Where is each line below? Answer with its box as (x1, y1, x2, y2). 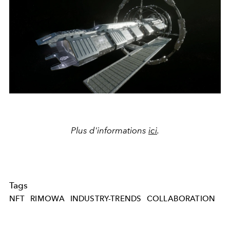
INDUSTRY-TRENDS (70, 194, 142, 203)
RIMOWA (30, 194, 65, 203)
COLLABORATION (146, 194, 216, 203)
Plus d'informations (71, 125, 148, 136)
